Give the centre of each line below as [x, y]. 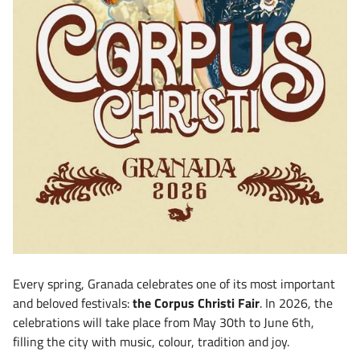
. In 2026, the [296, 303]
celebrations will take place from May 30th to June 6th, [164, 322]
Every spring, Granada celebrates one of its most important [174, 283]
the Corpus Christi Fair [196, 303]
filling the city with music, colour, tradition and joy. [151, 341]
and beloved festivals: [73, 303]
